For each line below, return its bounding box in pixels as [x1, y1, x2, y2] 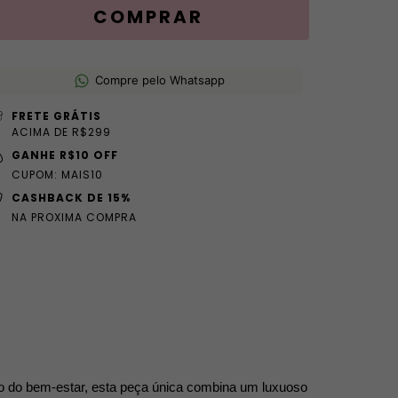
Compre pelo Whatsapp [94, 72, 225, 87]
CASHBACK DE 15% [11, 189, 131, 205]
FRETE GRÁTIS [11, 107, 101, 123]
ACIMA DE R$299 [11, 123, 111, 139]
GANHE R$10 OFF [11, 147, 118, 163]
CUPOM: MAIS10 [11, 166, 103, 182]
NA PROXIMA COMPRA [11, 209, 137, 225]
